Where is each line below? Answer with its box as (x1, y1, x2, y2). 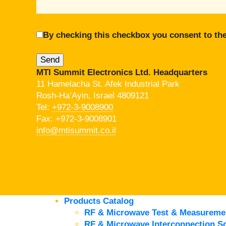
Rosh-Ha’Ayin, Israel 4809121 (36, 90, 149, 100)
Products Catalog (64, 196, 134, 206)
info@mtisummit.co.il (36, 125, 116, 135)
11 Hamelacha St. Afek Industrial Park (36, 79, 180, 89)
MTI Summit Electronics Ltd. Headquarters (36, 67, 207, 77)
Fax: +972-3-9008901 (36, 114, 117, 124)
